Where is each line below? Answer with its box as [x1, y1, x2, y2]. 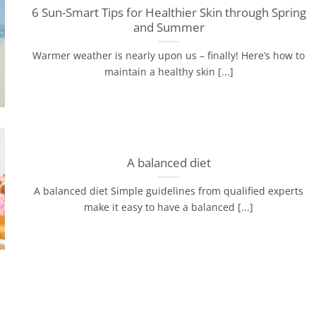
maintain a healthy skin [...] [104, 65, 233, 79]
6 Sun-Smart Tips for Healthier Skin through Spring [31, 4, 306, 21]
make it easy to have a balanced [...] [84, 200, 254, 214]
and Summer [133, 19, 205, 36]
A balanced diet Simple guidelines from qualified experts [34, 184, 304, 198]
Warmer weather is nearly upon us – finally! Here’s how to [32, 49, 305, 63]
